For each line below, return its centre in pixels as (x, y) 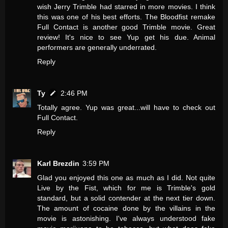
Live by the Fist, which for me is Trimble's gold (126, 188)
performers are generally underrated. (97, 47)
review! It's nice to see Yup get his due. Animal (126, 37)
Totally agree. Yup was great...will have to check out (126, 107)
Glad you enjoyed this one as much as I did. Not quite (126, 177)
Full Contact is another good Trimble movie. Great (126, 27)
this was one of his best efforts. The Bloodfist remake (126, 17)
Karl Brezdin (58, 163)
